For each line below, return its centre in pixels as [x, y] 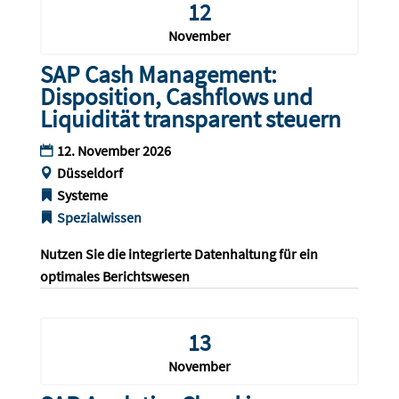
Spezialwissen [99, 218]
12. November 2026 [114, 151]
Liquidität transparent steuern [190, 119]
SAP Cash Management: [158, 74]
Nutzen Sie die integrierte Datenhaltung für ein [180, 254]
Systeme [82, 195]
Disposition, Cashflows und [176, 97]
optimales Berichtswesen [116, 277]
